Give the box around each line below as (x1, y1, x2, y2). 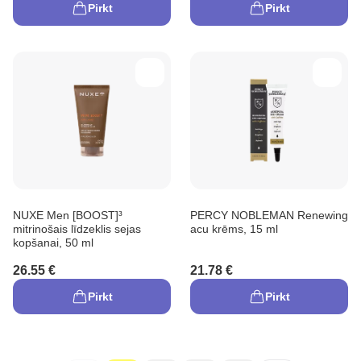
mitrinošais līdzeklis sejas (13, 222, 141, 235)
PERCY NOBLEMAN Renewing (190, 208, 348, 222)
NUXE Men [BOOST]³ (13, 208, 122, 222)
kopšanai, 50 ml (13, 235, 93, 249)
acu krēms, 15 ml (190, 222, 278, 235)
